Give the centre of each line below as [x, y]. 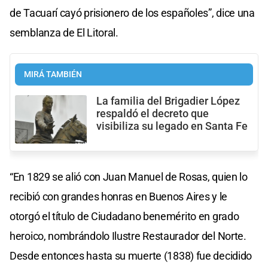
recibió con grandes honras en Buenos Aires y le [118, 196]
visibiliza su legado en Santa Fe [172, 127]
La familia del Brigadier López [168, 101]
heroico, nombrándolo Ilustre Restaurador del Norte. [128, 236]
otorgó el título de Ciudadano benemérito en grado [124, 216]
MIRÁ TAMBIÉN [53, 75]
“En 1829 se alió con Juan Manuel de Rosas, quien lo [129, 176]
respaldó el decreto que [153, 114]
